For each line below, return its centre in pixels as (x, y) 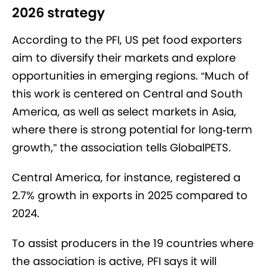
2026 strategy (58, 13)
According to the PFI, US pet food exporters (127, 39)
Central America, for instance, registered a (126, 177)
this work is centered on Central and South (127, 93)
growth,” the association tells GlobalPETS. (123, 147)
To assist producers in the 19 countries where (133, 243)
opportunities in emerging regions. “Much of (130, 75)
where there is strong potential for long (117, 129)
